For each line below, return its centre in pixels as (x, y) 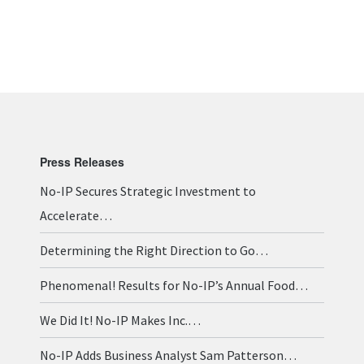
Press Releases (82, 162)
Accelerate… (76, 215)
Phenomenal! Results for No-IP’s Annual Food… (173, 285)
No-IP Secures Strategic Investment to (147, 191)
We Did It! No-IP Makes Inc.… (120, 320)
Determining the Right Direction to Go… (154, 250)
